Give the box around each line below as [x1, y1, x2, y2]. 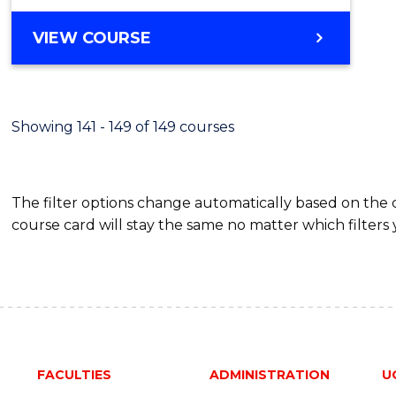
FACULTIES [36, 366, 111, 383]
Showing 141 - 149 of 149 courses [11, 118, 235, 135]
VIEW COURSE [33, 27, 152, 48]
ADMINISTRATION [209, 366, 330, 383]
